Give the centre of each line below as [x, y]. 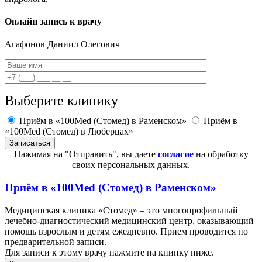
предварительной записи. [56, 242]
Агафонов [26, 44]
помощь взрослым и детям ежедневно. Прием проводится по [126, 231]
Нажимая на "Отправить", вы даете [86, 154]
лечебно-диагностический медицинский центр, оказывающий [129, 220]
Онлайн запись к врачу [53, 22]
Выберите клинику [61, 101]
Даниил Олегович [84, 44]
